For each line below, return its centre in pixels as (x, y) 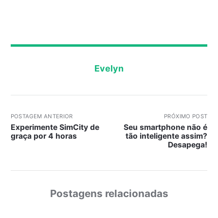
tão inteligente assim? (167, 136)
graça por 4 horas (44, 136)
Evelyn (109, 69)
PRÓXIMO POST (186, 117)
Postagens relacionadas (109, 193)
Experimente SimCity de (55, 127)
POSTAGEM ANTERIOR (42, 117)
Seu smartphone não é (166, 127)
